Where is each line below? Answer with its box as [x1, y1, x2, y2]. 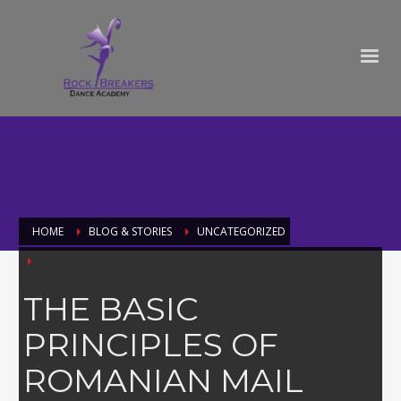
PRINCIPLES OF [23, 325, 278, 365]
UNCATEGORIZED [197, 224, 286, 239]
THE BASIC [23, 289, 199, 329]
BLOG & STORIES [89, 224, 172, 239]
